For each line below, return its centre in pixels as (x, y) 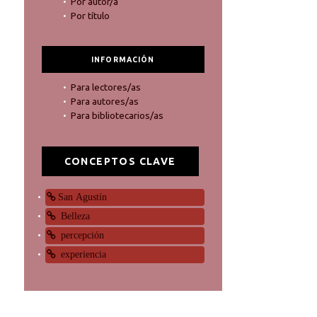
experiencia (82, 254)
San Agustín (82, 196)
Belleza (74, 215)
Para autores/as (104, 102)
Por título (90, 15)
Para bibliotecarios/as (117, 116)
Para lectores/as (105, 87)
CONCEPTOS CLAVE (120, 161)
